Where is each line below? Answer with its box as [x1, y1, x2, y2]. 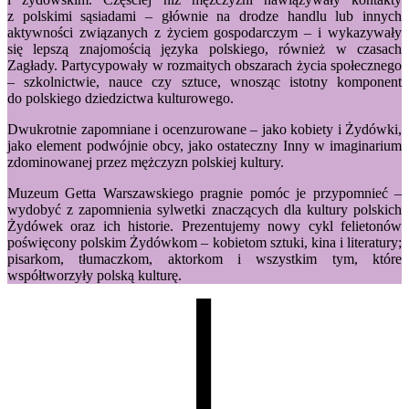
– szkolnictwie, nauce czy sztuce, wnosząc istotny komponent [7, 73, 402, 89]
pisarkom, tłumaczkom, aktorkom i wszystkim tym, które [7, 250, 402, 267]
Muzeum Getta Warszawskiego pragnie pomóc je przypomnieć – [7, 184, 402, 201]
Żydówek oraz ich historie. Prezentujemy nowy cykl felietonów [7, 217, 402, 234]
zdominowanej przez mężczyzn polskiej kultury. [7, 153, 284, 170]
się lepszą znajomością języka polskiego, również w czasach [7, 40, 402, 57]
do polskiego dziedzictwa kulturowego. [7, 89, 234, 106]
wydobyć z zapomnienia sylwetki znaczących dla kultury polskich [7, 201, 402, 217]
